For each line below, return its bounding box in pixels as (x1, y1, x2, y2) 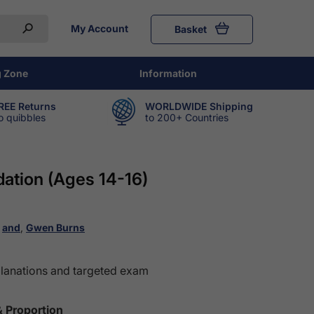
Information (139, 67, 198, 79)
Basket (175, 22, 209, 35)
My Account (70, 22, 128, 34)
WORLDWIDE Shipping (145, 100, 253, 112)
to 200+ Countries (145, 111, 228, 123)
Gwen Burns (26, 221, 85, 234)
